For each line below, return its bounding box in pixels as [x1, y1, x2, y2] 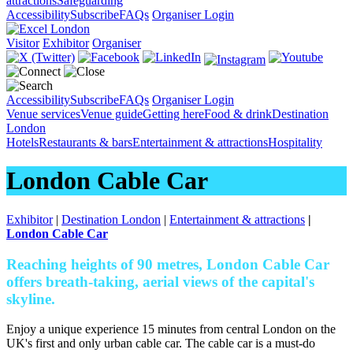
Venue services [6, 107, 80, 121]
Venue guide [80, 107, 143, 121]
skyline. [6, 290, 55, 307]
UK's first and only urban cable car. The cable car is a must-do [6, 336, 315, 351]
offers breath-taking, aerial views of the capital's [6, 273, 314, 290]
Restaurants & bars [39, 136, 132, 149]
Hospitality [268, 136, 322, 149]
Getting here [143, 107, 204, 121]
